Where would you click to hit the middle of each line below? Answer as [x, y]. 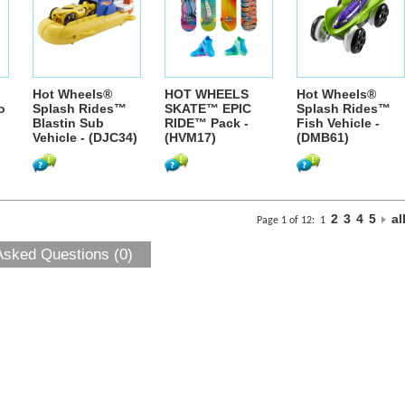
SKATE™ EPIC [208, 108]
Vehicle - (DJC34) [85, 137]
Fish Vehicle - [338, 123]
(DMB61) [323, 137]
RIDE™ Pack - [207, 123]
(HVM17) [190, 137]
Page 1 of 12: [288, 221]
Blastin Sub [68, 123]
